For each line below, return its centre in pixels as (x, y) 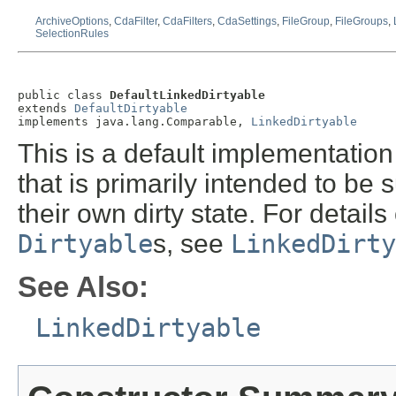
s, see (192, 244)
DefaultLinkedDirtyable (187, 95)
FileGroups (362, 22)
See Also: (83, 286)
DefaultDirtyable (131, 108)
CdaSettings (247, 22)
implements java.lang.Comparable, (134, 121)
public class (64, 95)
